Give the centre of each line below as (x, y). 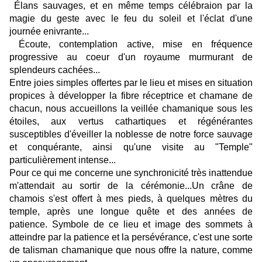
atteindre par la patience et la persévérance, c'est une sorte (131, 237)
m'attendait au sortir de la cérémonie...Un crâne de (131, 186)
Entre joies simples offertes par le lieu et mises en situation (131, 83)
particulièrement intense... (63, 160)
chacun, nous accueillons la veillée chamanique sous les (131, 109)
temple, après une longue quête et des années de (131, 212)
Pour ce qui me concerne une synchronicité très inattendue (131, 173)
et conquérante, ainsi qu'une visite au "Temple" (131, 147)
